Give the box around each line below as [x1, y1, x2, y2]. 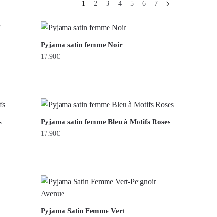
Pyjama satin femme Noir [41, 41, 123, 48]
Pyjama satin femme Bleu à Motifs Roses [41, 118, 171, 125]
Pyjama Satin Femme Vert [41, 207, 125, 215]
